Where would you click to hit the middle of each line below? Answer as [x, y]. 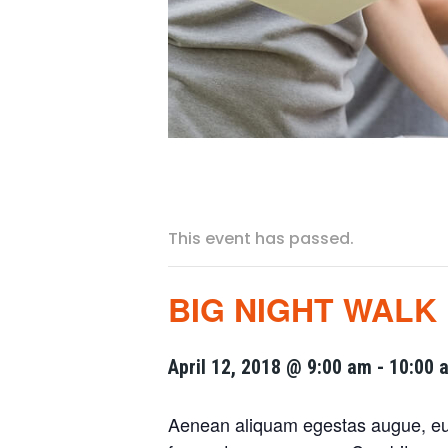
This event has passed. [261, 238]
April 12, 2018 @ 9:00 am [270, 367]
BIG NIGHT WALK [302, 309]
